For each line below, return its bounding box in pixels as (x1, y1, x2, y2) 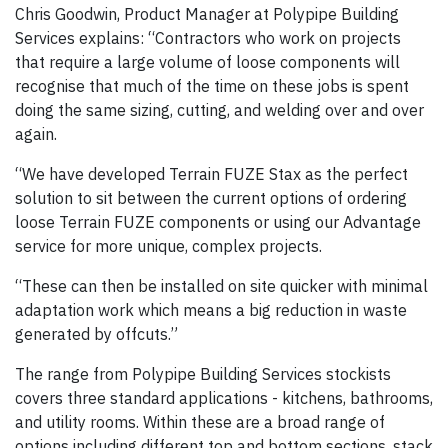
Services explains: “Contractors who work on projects (15, 28, 401, 49)
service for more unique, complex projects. (15, 236, 326, 257)
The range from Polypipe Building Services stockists (15, 364, 391, 385)
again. (15, 124, 61, 145)
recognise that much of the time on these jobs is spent (15, 76, 409, 97)
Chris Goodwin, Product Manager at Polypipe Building (15, 4, 399, 25)
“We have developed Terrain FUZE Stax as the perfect (15, 164, 408, 185)
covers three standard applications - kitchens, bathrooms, (15, 388, 433, 409)
